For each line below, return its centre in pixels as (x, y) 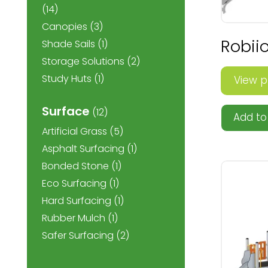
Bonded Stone (75, 166)
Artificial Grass (74, 131)
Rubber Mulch (74, 218)
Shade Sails (68, 44)
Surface (66, 111)
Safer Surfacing (78, 235)
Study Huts (67, 79)
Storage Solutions (83, 61)
